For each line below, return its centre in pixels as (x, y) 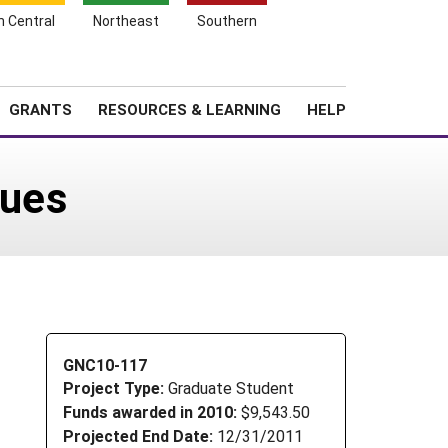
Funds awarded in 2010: (150, 412)
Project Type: (115, 388)
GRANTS (40, 109)
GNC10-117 (105, 364)
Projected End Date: (138, 435)
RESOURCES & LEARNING (189, 109)
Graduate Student (231, 388)
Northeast (126, 20)
